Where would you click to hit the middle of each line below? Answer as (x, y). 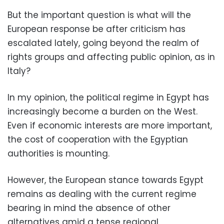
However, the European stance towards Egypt (105, 180)
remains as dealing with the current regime (102, 194)
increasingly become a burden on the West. (102, 111)
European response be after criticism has (96, 29)
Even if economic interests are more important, (110, 125)
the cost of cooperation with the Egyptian (98, 139)
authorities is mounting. (58, 153)
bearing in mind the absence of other (89, 208)
